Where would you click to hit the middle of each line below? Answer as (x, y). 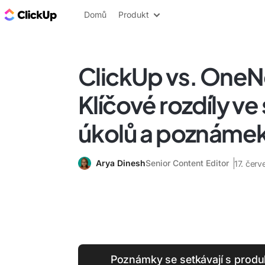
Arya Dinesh (121, 163)
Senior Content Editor (187, 163)
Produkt (134, 14)
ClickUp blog (89, 14)
